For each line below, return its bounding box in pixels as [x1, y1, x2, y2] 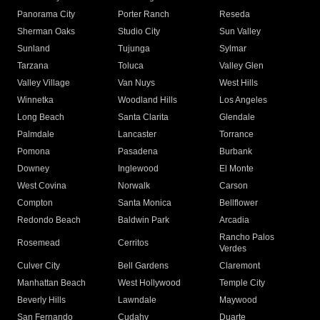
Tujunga [118, 44, 151, 54]
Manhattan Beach [17, 278, 86, 289]
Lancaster [118, 129, 157, 140]
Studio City [118, 26, 161, 37]
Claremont [219, 261, 260, 271]
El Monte [219, 164, 254, 174]
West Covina [17, 181, 66, 191]
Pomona [17, 146, 50, 157]
